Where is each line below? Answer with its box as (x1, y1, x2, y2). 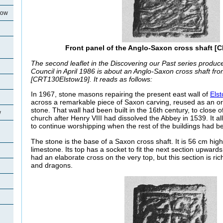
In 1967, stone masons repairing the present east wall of (31, 90, 210, 99)
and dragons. (31, 161, 73, 169)
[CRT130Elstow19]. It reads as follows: (31, 75, 152, 83)
